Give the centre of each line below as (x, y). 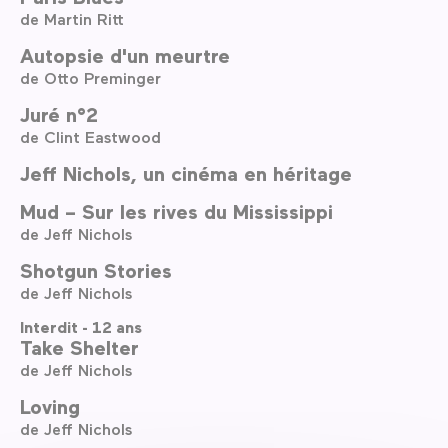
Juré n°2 (59, 114)
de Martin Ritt (72, 18)
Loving (50, 405)
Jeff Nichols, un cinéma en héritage (186, 173)
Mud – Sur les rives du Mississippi (176, 211)
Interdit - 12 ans (81, 327)
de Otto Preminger (90, 77)
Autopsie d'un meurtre (125, 55)
